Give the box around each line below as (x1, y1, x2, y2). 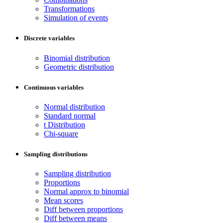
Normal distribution (44, 102, 105, 111)
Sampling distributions (24, 150, 88, 158)
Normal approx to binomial (44, 187, 129, 196)
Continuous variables (24, 83, 84, 91)
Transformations (44, 4, 95, 13)
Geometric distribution (44, 62, 114, 71)
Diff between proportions (44, 205, 123, 214)
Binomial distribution (44, 53, 110, 62)
